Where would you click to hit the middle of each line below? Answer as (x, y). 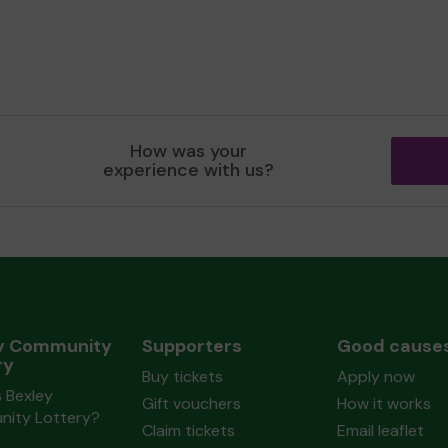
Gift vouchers (191, 403)
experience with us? (189, 170)
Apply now (375, 376)
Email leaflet (380, 430)
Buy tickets (182, 376)
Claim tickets (188, 430)
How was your (189, 151)
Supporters (191, 346)
